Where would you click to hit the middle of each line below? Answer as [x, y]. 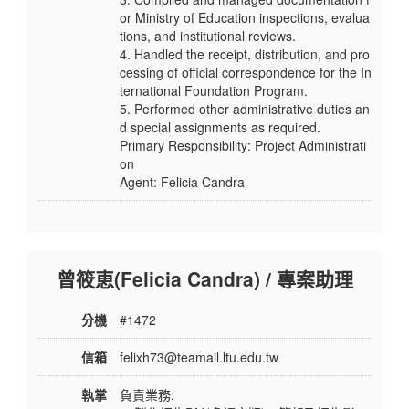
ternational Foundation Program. [214, 91]
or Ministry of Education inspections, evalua [245, 18]
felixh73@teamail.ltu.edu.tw [199, 357]
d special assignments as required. [220, 127]
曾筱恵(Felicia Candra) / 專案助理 [204, 279]
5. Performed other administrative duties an [245, 109]
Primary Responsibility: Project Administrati [243, 146]
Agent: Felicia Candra [182, 182]
